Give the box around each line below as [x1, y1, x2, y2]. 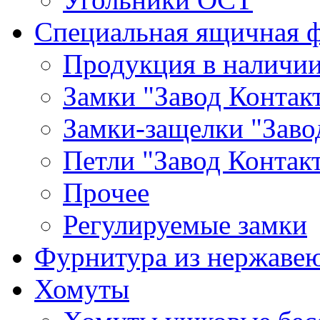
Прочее [63, 177, 149, 208]
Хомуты [34, 274, 129, 304]
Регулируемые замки [63, 209, 307, 240]
